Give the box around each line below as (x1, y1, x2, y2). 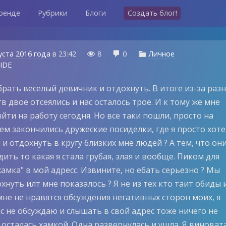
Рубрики (37, 8, 68, 18)
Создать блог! (127, 8, 177, 18)
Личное (148, 49, 175, 59)
